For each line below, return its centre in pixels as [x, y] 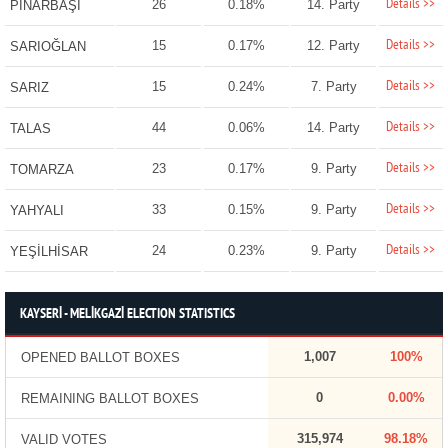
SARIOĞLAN [47, 47]
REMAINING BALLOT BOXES [109, 399]
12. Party [334, 46]
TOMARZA [41, 170]
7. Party [333, 87]
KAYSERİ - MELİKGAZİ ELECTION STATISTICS [127, 315]
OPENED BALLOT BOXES [100, 358]
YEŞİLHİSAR [48, 252]
